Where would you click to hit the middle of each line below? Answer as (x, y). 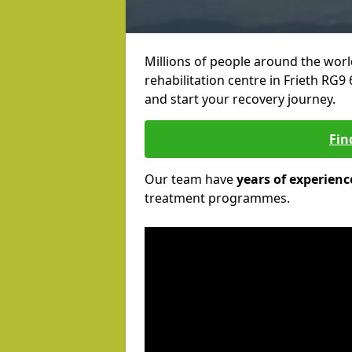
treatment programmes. (217, 198)
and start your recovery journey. (240, 99)
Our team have (191, 179)
